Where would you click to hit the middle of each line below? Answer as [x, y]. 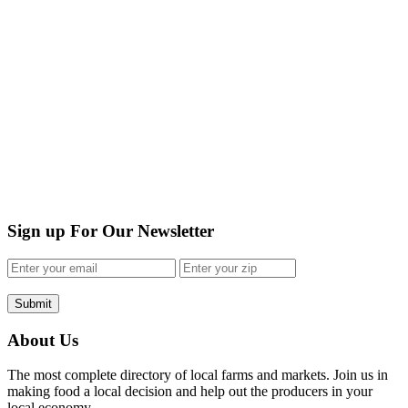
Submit [33, 304]
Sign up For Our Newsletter [111, 231]
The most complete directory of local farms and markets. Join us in [198, 375]
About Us [43, 340]
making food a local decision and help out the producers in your [190, 392]
